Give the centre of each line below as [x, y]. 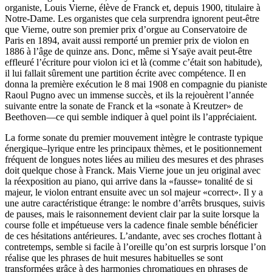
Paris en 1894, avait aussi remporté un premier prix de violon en [127, 40]
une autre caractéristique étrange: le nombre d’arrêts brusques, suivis [135, 203]
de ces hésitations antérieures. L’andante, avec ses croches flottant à [133, 236]
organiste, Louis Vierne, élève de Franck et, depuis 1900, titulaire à [133, 7]
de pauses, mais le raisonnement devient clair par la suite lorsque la [132, 214]
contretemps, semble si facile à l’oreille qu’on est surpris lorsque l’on [135, 246]
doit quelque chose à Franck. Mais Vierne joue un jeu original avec [133, 170]
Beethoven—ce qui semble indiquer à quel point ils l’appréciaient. [131, 117]
